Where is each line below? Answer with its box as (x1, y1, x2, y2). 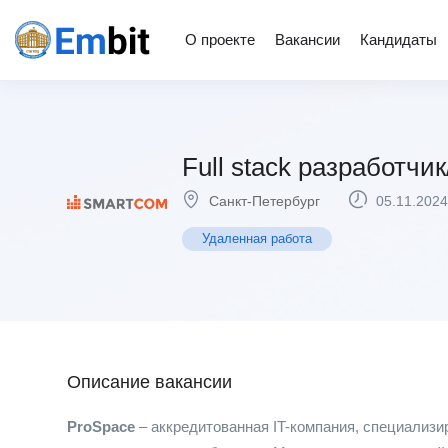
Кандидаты (360, 31, 437, 48)
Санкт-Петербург (209, 193, 320, 209)
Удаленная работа (202, 231, 312, 246)
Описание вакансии (67, 372, 232, 392)
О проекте (185, 31, 255, 48)
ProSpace (67, 418, 135, 435)
